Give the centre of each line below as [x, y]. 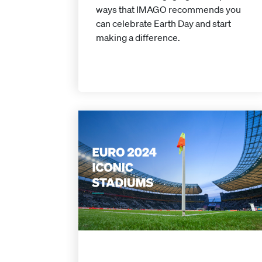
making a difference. [138, 37]
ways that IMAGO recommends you [169, 9]
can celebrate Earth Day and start [164, 23]
